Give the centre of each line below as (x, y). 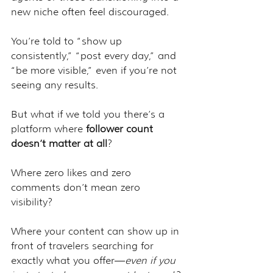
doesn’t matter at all (59, 143)
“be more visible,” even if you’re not (95, 70)
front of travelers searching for (84, 246)
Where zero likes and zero (73, 172)
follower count (121, 129)
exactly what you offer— (68, 260)
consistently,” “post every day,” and (95, 55)
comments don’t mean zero (77, 187)
